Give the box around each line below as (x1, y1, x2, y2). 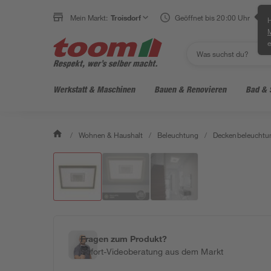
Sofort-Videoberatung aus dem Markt (80, 246, 223, 256)
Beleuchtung (157, 130, 199, 140)
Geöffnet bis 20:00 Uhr (175, 13, 250, 22)
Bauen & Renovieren (154, 84, 226, 94)
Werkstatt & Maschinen (53, 84, 135, 94)
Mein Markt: (70, 13, 108, 22)
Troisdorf (111, 13, 142, 22)
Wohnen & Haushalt (79, 130, 143, 140)
